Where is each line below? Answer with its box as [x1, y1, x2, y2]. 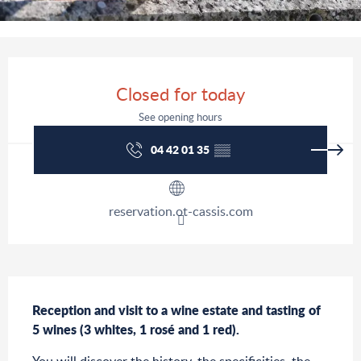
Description [8, 276, 93, 300]
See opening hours [139, 110, 222, 125]
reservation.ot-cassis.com [108, 202, 253, 221]
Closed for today [116, 81, 245, 106]
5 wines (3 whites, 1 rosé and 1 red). [32, 320, 239, 339]
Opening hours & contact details [8, 57, 243, 80]
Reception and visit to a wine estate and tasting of [32, 301, 321, 320]
